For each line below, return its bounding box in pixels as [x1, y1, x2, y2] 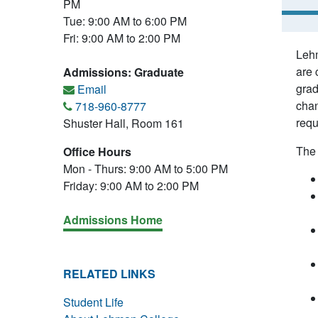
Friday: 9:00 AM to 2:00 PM [63, 177, 199, 194]
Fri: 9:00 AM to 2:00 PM [63, 30, 180, 46]
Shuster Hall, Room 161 [63, 115, 184, 131]
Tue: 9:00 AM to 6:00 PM [63, 13, 187, 29]
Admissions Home [63, 212, 163, 228]
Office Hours [63, 143, 131, 160]
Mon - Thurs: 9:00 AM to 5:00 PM [63, 160, 228, 177]
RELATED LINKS [63, 265, 155, 282]
